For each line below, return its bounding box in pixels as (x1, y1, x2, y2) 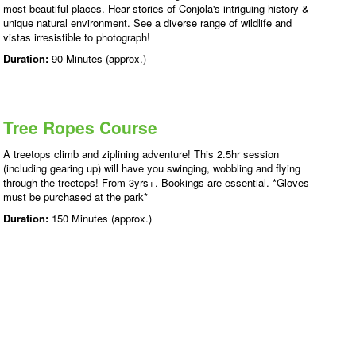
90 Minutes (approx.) (52, 51, 146, 66)
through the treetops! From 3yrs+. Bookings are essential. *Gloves (3, 175, 309, 190)
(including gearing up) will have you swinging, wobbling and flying (3, 161, 300, 176)
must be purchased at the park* (3, 189, 148, 204)
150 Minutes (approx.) (52, 211, 152, 226)
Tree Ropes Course (3, 115, 157, 139)
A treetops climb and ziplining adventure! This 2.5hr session (3, 146, 279, 161)
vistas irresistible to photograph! (3, 29, 150, 44)
